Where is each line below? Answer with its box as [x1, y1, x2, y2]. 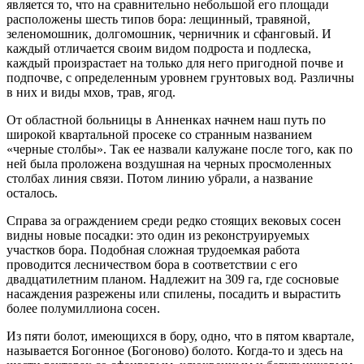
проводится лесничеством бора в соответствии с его [6, 257, 297, 271]
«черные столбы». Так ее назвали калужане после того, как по [6, 141, 353, 156]
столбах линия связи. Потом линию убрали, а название [6, 171, 313, 185]
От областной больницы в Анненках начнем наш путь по [6, 112, 326, 127]
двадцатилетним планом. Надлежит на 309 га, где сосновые [6, 271, 339, 286]
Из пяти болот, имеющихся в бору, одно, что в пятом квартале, [6, 328, 354, 343]
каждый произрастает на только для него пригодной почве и [6, 55, 344, 70]
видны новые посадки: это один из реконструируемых [6, 227, 310, 242]
